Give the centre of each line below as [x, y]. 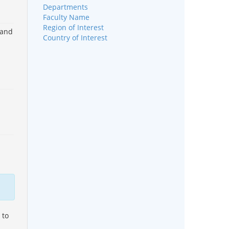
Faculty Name [66, 17]
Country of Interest [75, 37]
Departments [65, 7]
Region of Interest [73, 27]
